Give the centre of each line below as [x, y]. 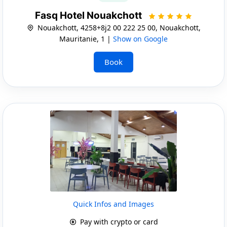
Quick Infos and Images [113, 204]
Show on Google [140, 39]
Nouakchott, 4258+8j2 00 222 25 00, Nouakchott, [118, 27]
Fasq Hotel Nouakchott [89, 15]
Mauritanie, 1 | [86, 39]
